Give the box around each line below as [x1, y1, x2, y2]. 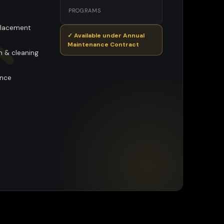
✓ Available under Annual [67, 31, 144, 39]
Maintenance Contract [67, 40, 139, 48]
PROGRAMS [68, 7, 101, 14]
